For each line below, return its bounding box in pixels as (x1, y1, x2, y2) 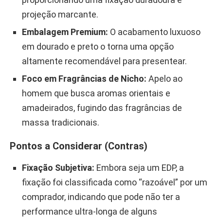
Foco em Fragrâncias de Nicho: (22, 73, 146, 84)
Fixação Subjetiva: (22, 162, 94, 173)
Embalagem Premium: (22, 26, 108, 37)
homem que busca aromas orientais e (22, 88, 170, 98)
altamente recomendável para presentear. (22, 55, 187, 66)
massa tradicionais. (22, 117, 99, 127)
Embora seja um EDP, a (94, 162, 184, 173)
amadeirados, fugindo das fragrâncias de (22, 102, 182, 113)
